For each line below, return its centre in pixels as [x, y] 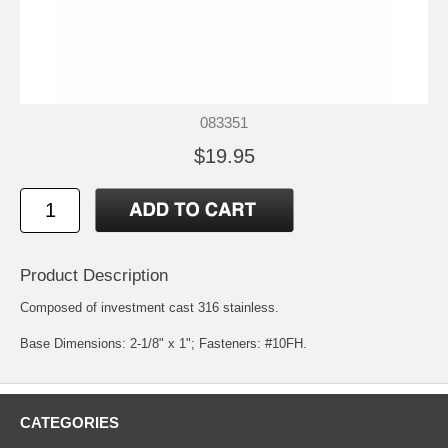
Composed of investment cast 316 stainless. [149, 307]
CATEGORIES [69, 422]
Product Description [94, 275]
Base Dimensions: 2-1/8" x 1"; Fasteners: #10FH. [163, 343]
